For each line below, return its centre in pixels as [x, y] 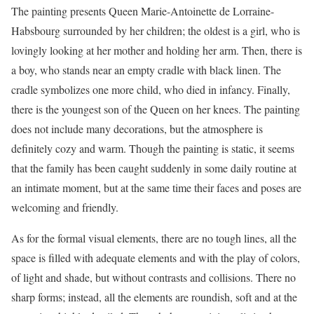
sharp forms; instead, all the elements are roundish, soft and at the [154, 297]
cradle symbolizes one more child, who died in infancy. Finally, [151, 89]
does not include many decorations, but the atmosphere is [137, 129]
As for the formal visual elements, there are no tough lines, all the [154, 238]
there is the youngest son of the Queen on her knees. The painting [156, 109]
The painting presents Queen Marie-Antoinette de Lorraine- [143, 11]
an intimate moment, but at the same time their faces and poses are [156, 187]
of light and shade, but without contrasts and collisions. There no [153, 277]
